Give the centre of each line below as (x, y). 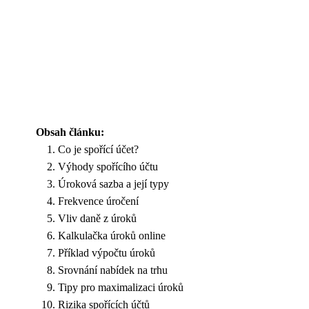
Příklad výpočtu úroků (107, 252)
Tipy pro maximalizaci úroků (121, 287)
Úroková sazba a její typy (113, 183)
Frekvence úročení (98, 201)
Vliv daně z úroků (97, 218)
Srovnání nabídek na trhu (113, 270)
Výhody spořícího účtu (108, 166)
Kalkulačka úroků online (112, 235)
